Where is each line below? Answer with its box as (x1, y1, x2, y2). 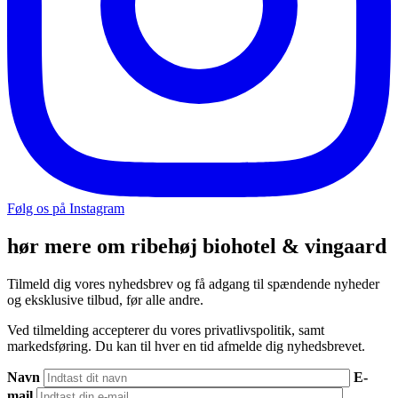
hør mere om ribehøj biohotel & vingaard (7, 235, 386, 259)
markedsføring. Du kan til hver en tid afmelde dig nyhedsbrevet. (7, 338, 365, 354)
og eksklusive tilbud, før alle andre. (7, 292, 203, 308)
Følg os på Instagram (7, 201, 124, 217)
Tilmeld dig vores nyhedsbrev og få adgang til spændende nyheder (7, 276, 379, 292)
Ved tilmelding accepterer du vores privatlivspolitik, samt (7, 322, 324, 338)
